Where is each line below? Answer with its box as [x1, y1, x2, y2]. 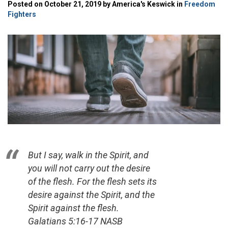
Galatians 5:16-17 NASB [28, 216, 123, 227]
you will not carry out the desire [28, 163, 150, 174]
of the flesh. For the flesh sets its [28, 176, 157, 187]
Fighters [8, 10, 36, 18]
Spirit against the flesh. [28, 203, 119, 214]
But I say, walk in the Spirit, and [28, 150, 149, 161]
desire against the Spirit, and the [28, 189, 155, 201]
